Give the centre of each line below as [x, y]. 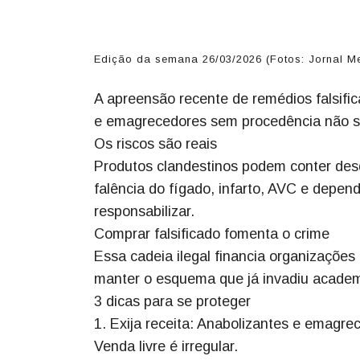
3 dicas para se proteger [172, 302]
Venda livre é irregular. [166, 347]
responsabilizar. [144, 212]
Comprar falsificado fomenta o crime [212, 234]
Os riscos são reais [155, 144]
